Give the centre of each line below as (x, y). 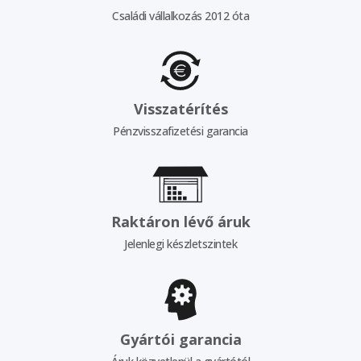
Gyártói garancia (180, 339)
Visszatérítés (180, 109)
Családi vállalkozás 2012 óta (180, 15)
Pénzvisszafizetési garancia (180, 131)
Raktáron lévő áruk (180, 221)
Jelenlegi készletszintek (180, 243)
